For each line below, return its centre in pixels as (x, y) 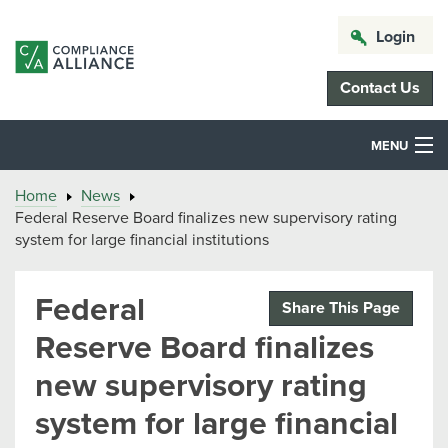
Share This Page (341, 308)
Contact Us (380, 88)
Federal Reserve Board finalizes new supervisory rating (206, 218)
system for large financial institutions (142, 240)
